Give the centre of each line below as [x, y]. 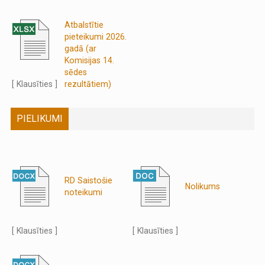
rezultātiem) [88, 84]
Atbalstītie [84, 25]
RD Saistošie [89, 180]
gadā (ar [81, 48]
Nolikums [203, 186]
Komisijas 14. [90, 60]
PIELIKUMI [40, 118]
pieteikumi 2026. [96, 36]
